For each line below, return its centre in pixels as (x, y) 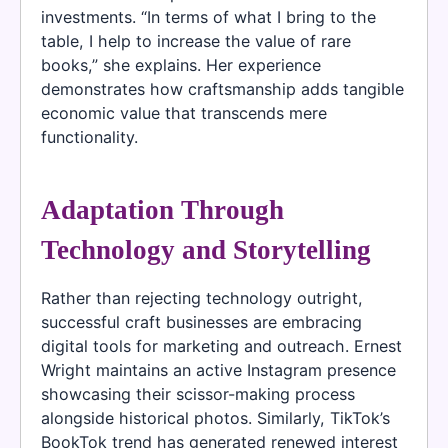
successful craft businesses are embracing (201, 321)
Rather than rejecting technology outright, (202, 297)
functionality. (89, 137)
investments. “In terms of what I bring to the (208, 17)
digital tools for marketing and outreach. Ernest (221, 345)
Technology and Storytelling (206, 249)
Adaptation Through (162, 209)
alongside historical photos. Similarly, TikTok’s (215, 417)
